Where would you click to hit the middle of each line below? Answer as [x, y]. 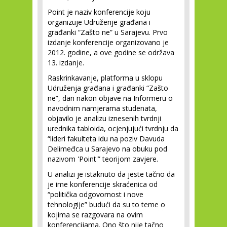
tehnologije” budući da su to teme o [106, 204]
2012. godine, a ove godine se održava [111, 52]
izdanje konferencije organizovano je [108, 42]
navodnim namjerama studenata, [102, 108]
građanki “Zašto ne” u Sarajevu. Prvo [108, 32]
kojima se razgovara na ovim [95, 215]
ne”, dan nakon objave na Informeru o [110, 98]
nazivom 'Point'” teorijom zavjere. [103, 159]
